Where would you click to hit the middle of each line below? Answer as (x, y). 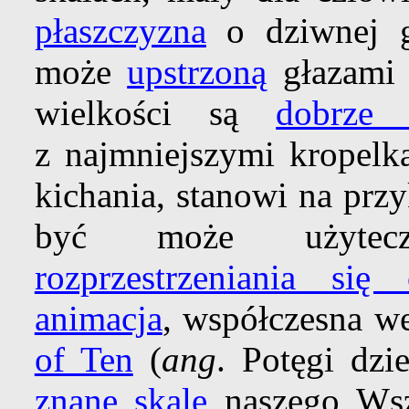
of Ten (84, 360)
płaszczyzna (120, 31)
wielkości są (155, 113)
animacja (98, 319)
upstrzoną (197, 72)
